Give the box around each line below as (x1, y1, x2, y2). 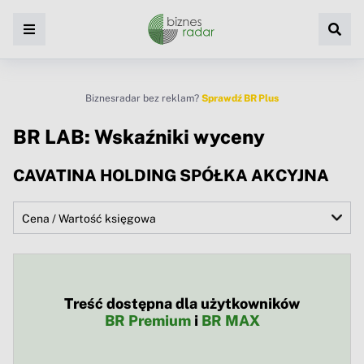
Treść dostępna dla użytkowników (64, 295, 300, 313)
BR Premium (104, 312, 191, 330)
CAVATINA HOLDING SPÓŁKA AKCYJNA (13, 166, 329, 186)
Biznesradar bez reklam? (85, 93, 201, 104)
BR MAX (201, 312, 260, 330)
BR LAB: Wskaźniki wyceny (13, 125, 265, 148)
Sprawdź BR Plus (201, 93, 279, 104)
